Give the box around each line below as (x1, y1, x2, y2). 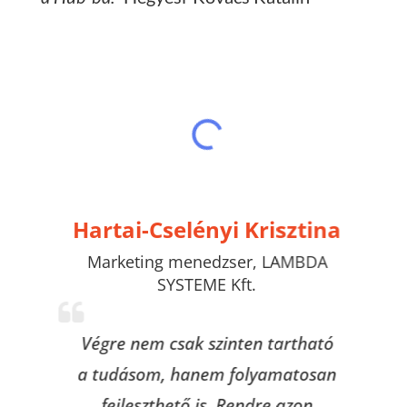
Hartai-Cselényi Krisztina (69, 213, 338, 244)
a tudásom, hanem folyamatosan (74, 361, 333, 386)
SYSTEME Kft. (154, 273, 253, 295)
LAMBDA (257, 250, 323, 273)
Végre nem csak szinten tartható (76, 330, 330, 355)
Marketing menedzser (83, 250, 249, 273)
